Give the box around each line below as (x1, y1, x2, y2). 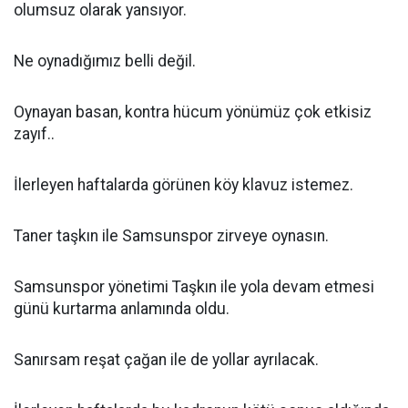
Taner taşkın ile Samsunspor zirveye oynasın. (14, 227, 329, 245)
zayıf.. (14, 125, 55, 143)
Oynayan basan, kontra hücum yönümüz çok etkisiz (14, 103, 372, 121)
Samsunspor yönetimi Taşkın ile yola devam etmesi (14, 278, 374, 296)
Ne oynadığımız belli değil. (14, 52, 196, 70)
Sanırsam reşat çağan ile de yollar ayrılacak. (14, 351, 319, 369)
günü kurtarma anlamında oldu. (14, 300, 229, 318)
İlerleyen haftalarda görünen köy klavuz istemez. (14, 176, 353, 194)
